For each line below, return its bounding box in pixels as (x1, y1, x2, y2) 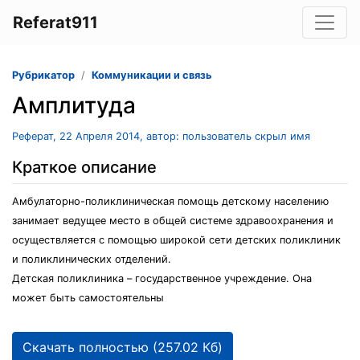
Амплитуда (12, 92, 136, 119)
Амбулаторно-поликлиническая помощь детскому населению (12, 195, 329, 207)
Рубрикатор (12, 69, 75, 81)
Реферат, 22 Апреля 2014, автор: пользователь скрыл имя (12, 130, 310, 142)
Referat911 (13, 13, 98, 32)
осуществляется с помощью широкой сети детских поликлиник (12, 234, 341, 246)
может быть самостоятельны (12, 292, 164, 304)
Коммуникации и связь (92, 69, 212, 81)
